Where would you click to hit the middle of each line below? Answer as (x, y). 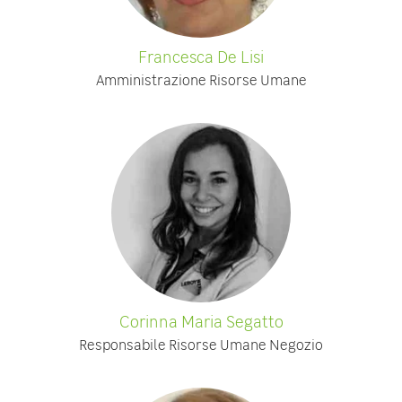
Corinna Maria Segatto (201, 322)
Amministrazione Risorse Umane (201, 80)
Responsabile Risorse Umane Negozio (201, 345)
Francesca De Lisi (201, 57)
